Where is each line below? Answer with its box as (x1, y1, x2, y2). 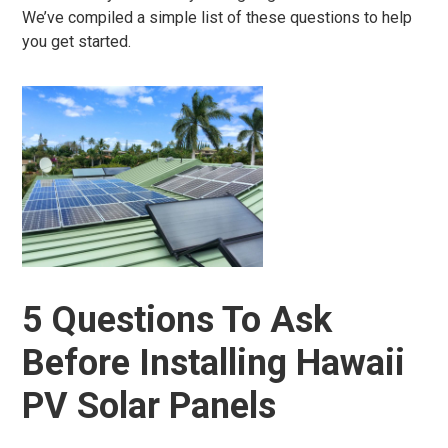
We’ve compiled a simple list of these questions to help (22, 8, 413, 27)
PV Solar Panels (22, 385, 277, 427)
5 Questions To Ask (22, 299, 333, 341)
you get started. (22, 32, 132, 51)
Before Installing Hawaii (22, 342, 406, 384)
